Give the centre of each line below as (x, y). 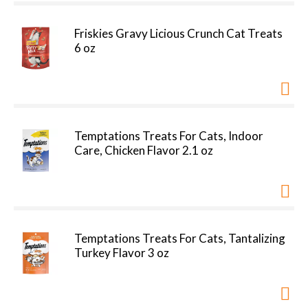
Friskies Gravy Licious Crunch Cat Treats (178, 33)
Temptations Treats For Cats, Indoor (169, 136)
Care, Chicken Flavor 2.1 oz (144, 150)
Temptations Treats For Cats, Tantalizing (180, 238)
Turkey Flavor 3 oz (122, 253)
